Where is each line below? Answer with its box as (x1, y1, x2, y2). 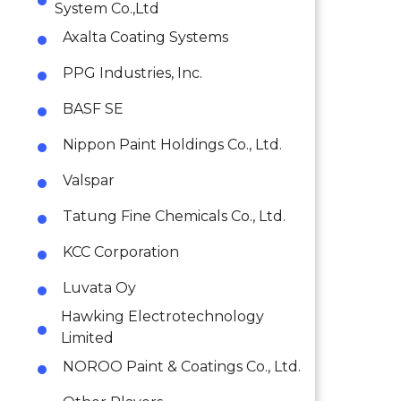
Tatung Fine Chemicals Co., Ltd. (63, 207, 286, 225)
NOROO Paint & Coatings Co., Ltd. (63, 357, 301, 375)
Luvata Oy (63, 278, 136, 296)
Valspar (63, 171, 115, 189)
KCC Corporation (63, 243, 179, 260)
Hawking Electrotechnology (60, 307, 264, 325)
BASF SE (63, 99, 124, 117)
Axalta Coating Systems (63, 28, 228, 46)
